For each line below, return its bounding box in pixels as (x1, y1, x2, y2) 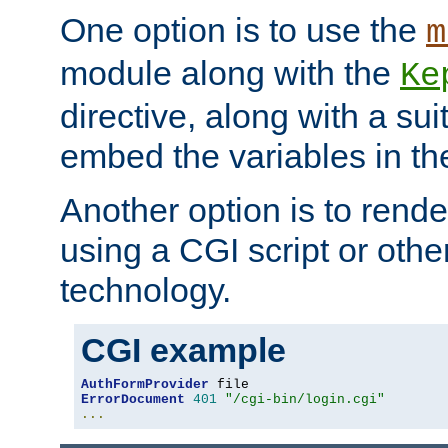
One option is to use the (60, 10, 426, 49)
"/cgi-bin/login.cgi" (225, 391, 385, 407)
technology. (60, 270, 231, 309)
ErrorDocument (81, 391, 185, 407)
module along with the (60, 53, 400, 92)
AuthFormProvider (81, 376, 209, 392)
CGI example (81, 330, 286, 369)
